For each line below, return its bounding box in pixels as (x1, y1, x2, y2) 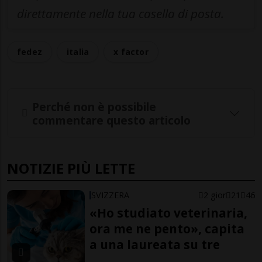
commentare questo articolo (32, 112, 191, 128)
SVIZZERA (91, 189, 130, 201)
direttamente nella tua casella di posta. (17, 5, 224, 22)
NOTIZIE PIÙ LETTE (7, 158, 135, 178)
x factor (113, 46, 149, 58)
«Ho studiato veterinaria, (89, 205, 248, 222)
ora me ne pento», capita (89, 220, 245, 237)
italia (67, 46, 89, 58)
